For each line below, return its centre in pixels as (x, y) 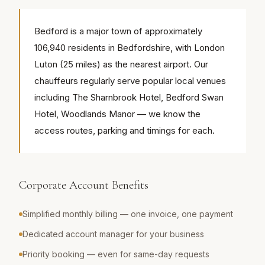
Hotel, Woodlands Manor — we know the (117, 114)
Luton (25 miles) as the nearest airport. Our (121, 64)
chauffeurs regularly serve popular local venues (130, 81)
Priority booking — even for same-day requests (116, 254)
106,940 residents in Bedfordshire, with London (130, 48)
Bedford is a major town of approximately (118, 31)
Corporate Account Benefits (84, 185)
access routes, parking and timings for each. (125, 131)
